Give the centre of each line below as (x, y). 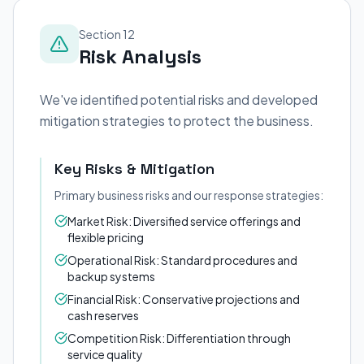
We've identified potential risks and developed (179, 100)
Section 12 (107, 34)
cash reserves (103, 315)
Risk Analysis (140, 56)
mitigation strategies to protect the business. (177, 121)
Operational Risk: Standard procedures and (182, 260)
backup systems (111, 276)
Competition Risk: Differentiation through (179, 338)
